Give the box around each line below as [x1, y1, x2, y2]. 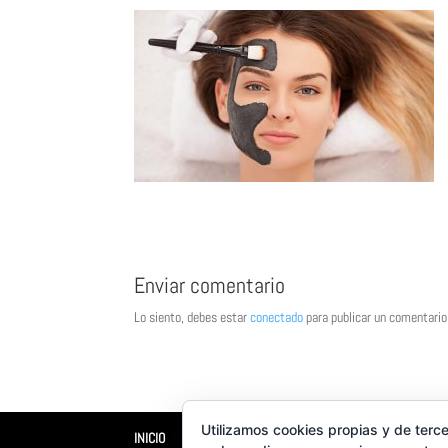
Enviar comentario [134, 270, 286, 299]
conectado [250, 307, 304, 326]
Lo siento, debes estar [134, 307, 251, 326]
